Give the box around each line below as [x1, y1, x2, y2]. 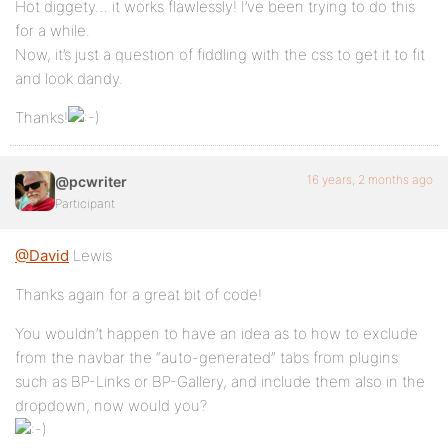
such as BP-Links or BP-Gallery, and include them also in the [15, 372, 425, 391]
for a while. [15, 21, 90, 40]
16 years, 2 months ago [307, 172, 433, 187]
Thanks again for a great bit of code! [15, 285, 262, 304]
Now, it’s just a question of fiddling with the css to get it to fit [15, 45, 425, 64]
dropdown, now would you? [15, 396, 207, 415]
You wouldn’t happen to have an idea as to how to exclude [15, 324, 418, 343]
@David [15, 246, 69, 265]
